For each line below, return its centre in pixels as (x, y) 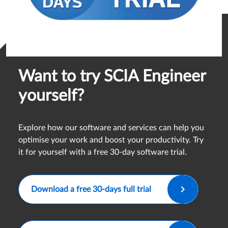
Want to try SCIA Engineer (112, 77)
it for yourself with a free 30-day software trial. (103, 152)
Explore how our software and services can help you (111, 128)
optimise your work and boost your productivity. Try (111, 140)
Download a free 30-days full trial (93, 190)
